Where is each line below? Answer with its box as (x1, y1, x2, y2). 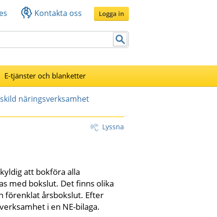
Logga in (99, 9, 124, 18)
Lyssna (102, 122, 124, 131)
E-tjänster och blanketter (4, 70, 86, 80)
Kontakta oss (34, 7, 82, 18)
